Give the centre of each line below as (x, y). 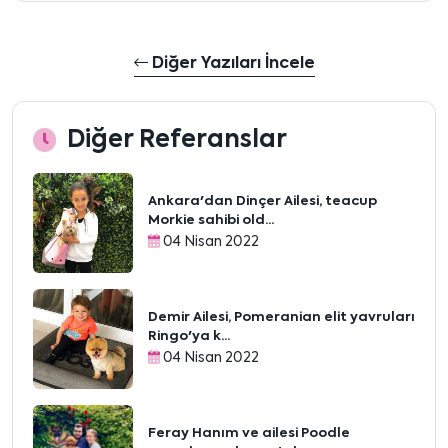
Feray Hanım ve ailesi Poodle (249, 433)
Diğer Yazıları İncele (231, 64)
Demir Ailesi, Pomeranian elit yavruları (281, 317)
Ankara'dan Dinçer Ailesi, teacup (262, 201)
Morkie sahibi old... (211, 220)
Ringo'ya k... (189, 336)
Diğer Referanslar (177, 140)
